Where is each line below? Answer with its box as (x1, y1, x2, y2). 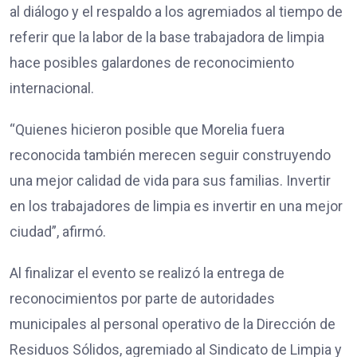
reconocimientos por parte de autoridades (10, 289, 275, 307)
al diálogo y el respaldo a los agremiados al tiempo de (10, 2, 343, 20)
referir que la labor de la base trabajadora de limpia (10, 28, 324, 45)
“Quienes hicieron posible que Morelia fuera (10, 120, 284, 138)
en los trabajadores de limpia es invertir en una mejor (10, 197, 343, 214)
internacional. (10, 79, 94, 96)
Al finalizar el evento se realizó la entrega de (10, 264, 284, 281)
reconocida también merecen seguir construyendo (10, 146, 331, 163)
